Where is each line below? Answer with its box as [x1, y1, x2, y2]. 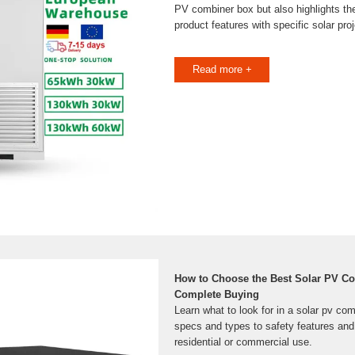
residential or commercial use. [174, 336, 312, 348]
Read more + [192, 63, 252, 75]
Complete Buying [174, 288, 259, 300]
